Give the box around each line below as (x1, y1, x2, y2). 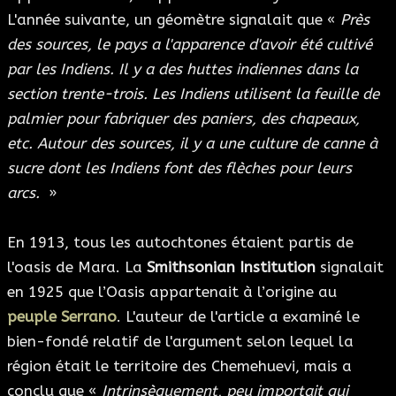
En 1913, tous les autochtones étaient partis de (7, 233, 354, 252)
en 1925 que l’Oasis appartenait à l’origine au (7, 283, 337, 301)
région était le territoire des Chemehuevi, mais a (7, 357, 352, 376)
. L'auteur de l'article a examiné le (117, 308, 360, 326)
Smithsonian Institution (147, 258, 316, 277)
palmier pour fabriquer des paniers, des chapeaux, (7, 110, 360, 128)
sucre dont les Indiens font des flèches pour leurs (7, 159, 352, 178)
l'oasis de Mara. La (7, 258, 147, 277)
